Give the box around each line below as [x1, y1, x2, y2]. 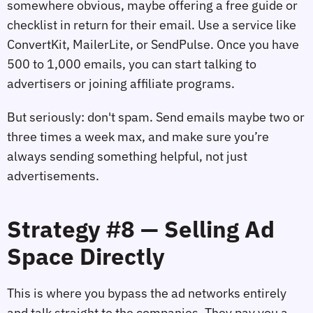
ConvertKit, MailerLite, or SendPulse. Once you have [7, 36, 299, 52]
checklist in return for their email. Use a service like [7, 16, 296, 33]
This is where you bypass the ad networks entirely [7, 285, 286, 302]
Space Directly [7, 241, 165, 272]
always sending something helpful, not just [7, 147, 247, 164]
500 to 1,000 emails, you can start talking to [7, 55, 256, 72]
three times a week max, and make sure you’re [7, 128, 269, 145]
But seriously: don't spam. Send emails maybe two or [7, 108, 305, 125]
